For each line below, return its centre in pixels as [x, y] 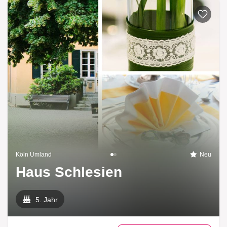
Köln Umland [34, 154]
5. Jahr [47, 199]
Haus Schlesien [69, 172]
